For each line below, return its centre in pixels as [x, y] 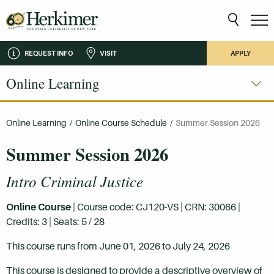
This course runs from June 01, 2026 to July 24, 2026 [118, 246]
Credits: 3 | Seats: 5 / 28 [55, 221]
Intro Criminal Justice [75, 181]
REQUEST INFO [49, 53]
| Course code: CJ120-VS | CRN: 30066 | [156, 207]
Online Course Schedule [121, 123]
